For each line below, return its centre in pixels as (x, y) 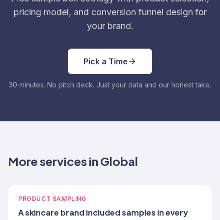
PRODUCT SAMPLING (52, 199)
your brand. (110, 26)
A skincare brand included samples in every (103, 212)
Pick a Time (106, 61)
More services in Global (73, 161)
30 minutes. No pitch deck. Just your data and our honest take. (110, 85)
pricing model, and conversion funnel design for (110, 12)
